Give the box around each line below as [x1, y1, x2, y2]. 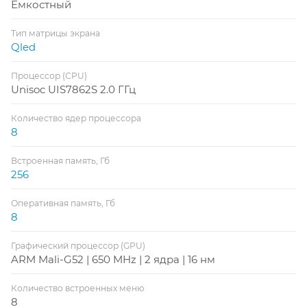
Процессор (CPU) [11, 70, 87, 81]
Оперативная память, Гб [11, 197, 115, 208]
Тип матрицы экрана [11, 27, 100, 38]
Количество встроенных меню [11, 282, 145, 293]
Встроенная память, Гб [11, 155, 110, 166]
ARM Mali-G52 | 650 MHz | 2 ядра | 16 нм [11, 252, 215, 266]
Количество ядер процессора [11, 112, 141, 123]
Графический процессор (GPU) [11, 240, 145, 251]
